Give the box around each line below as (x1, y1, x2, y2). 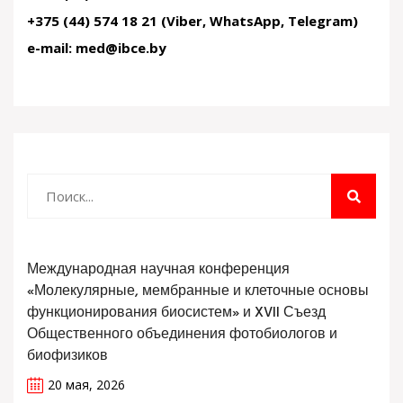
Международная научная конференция (27, 258, 290, 282)
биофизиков (27, 345, 108, 368)
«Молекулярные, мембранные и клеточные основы (27, 280, 369, 303)
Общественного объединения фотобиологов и (27, 323, 337, 346)
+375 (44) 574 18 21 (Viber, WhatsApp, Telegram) (27, 12, 358, 30)
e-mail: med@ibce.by (27, 39, 166, 57)
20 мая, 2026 (48, 376, 125, 393)
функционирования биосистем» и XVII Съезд (27, 301, 326, 325)
